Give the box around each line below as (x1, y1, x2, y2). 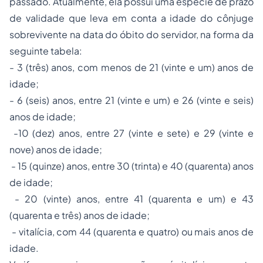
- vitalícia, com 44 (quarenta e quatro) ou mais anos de (9, 225, 254, 238)
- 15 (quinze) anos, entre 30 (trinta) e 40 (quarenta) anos (9, 160, 254, 173)
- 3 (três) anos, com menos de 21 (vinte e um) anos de (9, 61, 254, 74)
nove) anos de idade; (9, 143, 102, 156)
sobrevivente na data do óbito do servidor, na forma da (9, 28, 254, 41)
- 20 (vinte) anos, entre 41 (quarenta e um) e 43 (9, 193, 254, 205)
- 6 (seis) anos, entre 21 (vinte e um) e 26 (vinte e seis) (9, 94, 254, 107)
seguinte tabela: (9, 45, 82, 58)
